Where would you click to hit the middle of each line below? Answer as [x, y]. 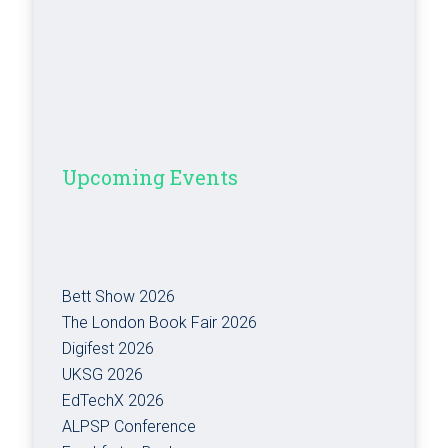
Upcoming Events [150, 176]
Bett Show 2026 [119, 296]
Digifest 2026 [108, 348]
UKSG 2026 [103, 374]
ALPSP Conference [129, 426]
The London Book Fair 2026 [160, 322]
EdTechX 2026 [113, 400]
